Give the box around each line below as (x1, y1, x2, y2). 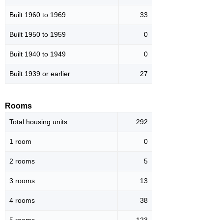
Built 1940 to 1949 (9, 50, 66, 58)
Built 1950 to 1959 (9, 30, 66, 39)
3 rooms (9, 177, 35, 185)
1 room (9, 137, 31, 146)
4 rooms (9, 196, 35, 205)
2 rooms (9, 157, 35, 165)
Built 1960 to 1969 (9, 11, 66, 19)
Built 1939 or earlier (9, 70, 70, 78)
